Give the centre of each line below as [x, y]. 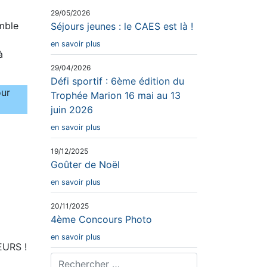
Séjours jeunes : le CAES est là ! [122, 26]
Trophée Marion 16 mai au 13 [116, 95]
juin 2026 [72, 109]
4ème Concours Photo [101, 219]
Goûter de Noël [85, 164]
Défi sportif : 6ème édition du [117, 81]
